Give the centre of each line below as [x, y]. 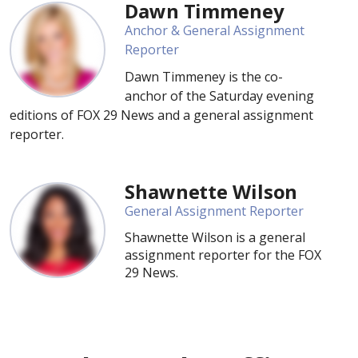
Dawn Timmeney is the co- [204, 77]
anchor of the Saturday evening [219, 96]
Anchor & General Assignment [215, 30]
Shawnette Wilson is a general [215, 237]
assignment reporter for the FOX [223, 255]
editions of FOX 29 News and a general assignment [161, 115]
